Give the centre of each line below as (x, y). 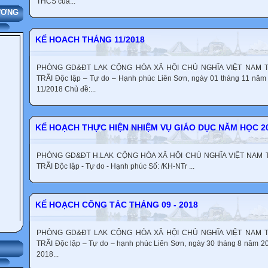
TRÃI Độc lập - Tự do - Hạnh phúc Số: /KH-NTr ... (115, 166)
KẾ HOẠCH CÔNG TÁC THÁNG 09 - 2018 (117, 205)
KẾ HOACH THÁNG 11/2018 (90, 39)
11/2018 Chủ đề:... (66, 89)
